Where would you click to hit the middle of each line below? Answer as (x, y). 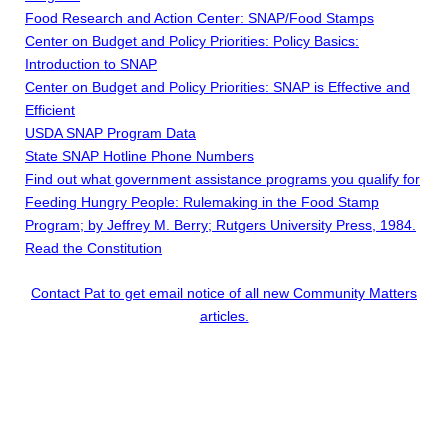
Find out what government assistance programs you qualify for (222, 179)
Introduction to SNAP (91, 64)
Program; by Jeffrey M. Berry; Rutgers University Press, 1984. (220, 225)
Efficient (50, 110)
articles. (224, 316)
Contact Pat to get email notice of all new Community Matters (224, 293)
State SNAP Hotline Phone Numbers (139, 156)
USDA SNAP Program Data (110, 133)
